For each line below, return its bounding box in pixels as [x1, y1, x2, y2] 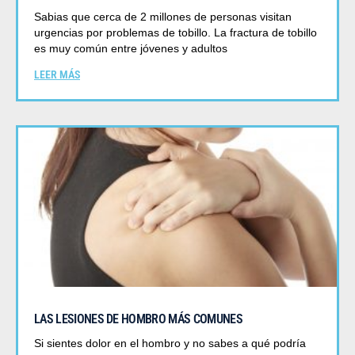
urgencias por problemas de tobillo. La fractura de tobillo [34, 26, 317, 40]
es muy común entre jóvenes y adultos [34, 42, 227, 55]
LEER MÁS [34, 68, 80, 82]
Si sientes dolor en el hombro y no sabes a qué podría [34, 337, 306, 350]
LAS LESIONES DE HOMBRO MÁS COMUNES [34, 311, 242, 327]
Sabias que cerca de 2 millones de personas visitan [34, 10, 292, 24]
